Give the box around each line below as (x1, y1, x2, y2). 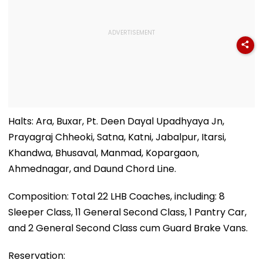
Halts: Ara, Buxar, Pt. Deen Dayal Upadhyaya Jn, (8, 114, 224, 128)
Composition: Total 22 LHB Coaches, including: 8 (8, 189, 225, 203)
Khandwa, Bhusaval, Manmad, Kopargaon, (8, 146, 199, 160)
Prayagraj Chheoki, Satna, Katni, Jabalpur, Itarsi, (8, 130, 226, 144)
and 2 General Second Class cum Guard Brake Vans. (8, 221, 248, 235)
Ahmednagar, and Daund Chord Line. (8, 161, 176, 176)
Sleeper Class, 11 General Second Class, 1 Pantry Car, (8, 205, 247, 219)
